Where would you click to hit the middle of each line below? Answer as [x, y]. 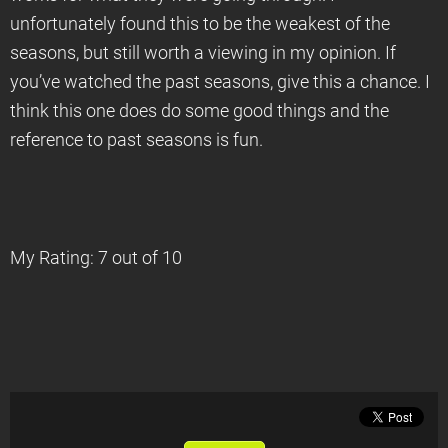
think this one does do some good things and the [199, 111]
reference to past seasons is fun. [136, 140]
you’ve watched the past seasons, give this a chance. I [220, 82]
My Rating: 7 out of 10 [96, 258]
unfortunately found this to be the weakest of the [200, 24]
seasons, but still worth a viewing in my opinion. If [203, 53]
